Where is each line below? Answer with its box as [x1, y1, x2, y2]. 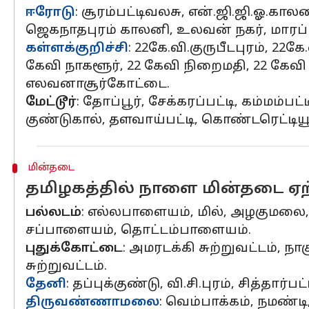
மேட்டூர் [26, 94, 77, 110]
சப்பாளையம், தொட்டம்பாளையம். [26, 223, 251, 239]
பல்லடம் [26, 205, 81, 221]
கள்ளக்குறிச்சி [26, 41, 128, 57]
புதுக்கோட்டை [26, 241, 123, 257]
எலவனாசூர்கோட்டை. [26, 77, 170, 92]
